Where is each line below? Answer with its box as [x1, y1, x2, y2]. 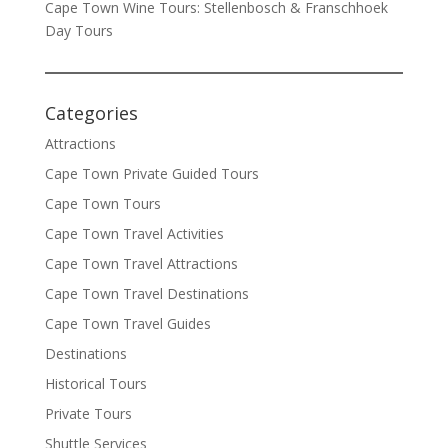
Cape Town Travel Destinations [44, 284, 249, 304]
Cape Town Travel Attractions [44, 254, 238, 274]
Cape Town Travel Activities [44, 224, 224, 244]
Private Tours [44, 404, 132, 424]
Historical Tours [44, 374, 147, 394]
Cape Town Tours [44, 194, 161, 214]
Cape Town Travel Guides [44, 314, 211, 334]
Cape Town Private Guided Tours [44, 164, 259, 184]
